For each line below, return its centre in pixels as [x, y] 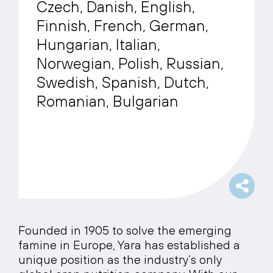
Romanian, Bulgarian [108, 101]
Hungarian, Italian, [98, 44]
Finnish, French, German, [122, 25]
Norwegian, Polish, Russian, [130, 63]
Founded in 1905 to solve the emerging [125, 230]
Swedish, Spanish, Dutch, [123, 82]
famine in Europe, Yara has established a [129, 245]
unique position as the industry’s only [120, 259]
